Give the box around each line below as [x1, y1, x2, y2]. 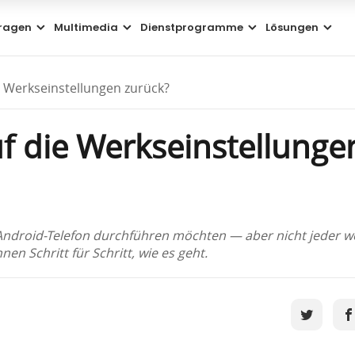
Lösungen [265, 20, 319, 35]
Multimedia [54, 20, 119, 35]
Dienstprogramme [140, 20, 244, 35]
